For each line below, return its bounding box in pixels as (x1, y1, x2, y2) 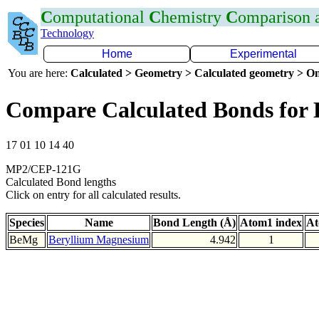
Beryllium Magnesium (48, 233, 149, 246)
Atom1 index (240, 216, 302, 229)
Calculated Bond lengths (6, 175, 116, 188)
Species (9, 216, 44, 229)
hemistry (161, 8, 226, 26)
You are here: (8, 67, 70, 79)
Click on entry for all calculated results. (6, 188, 181, 201)
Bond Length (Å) (153, 216, 236, 229)
